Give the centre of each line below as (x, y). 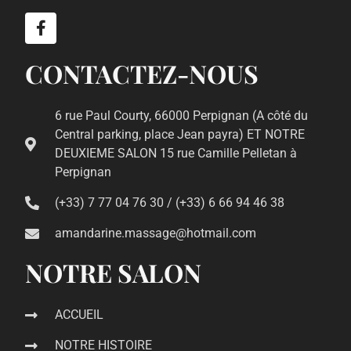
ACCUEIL (79, 315)
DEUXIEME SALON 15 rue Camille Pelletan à (175, 154)
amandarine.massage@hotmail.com (155, 233)
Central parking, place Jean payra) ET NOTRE (179, 135)
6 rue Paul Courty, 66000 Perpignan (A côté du (181, 116)
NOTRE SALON (113, 273)
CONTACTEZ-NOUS (142, 74)
